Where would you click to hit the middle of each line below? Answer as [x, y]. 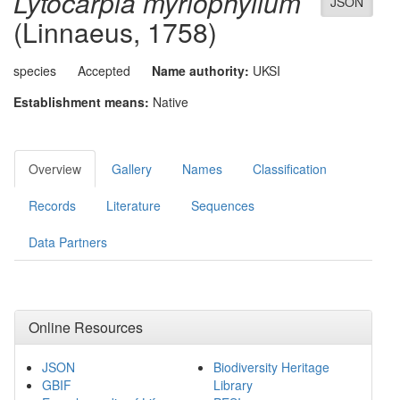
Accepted [104, 71]
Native [171, 102]
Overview [55, 169]
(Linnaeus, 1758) [115, 32]
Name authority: [200, 71]
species [35, 71]
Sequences [223, 205]
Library [233, 385]
